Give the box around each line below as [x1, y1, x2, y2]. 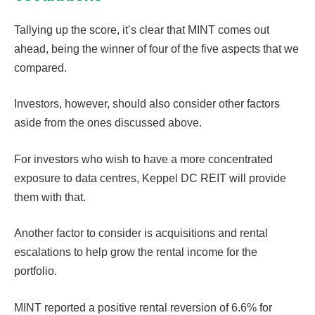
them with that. [14, 191, 86, 203]
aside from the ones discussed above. [14, 117, 202, 129]
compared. [14, 61, 67, 74]
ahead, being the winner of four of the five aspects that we [14, 42, 299, 55]
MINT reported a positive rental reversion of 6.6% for [14, 301, 272, 314]
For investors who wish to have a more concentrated [14, 153, 273, 165]
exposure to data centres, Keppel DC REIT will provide [14, 172, 286, 184]
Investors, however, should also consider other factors [14, 98, 280, 110]
